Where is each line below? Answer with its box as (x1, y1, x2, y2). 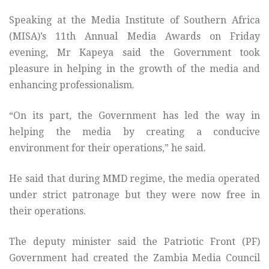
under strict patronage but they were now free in (9, 189, 260, 201)
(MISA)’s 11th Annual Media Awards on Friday (9, 31, 260, 43)
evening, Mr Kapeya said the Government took (9, 47, 260, 59)
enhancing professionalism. (9, 79, 134, 91)
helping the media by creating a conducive (9, 126, 260, 138)
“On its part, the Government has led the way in (9, 110, 260, 122)
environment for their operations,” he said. (9, 142, 206, 154)
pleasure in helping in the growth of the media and (9, 63, 260, 75)
